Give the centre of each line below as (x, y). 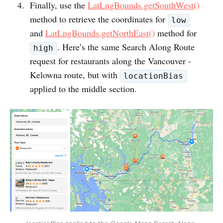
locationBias (154, 76)
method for (175, 33)
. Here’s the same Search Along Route (126, 47)
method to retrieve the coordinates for (99, 19)
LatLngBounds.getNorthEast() (100, 33)
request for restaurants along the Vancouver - (110, 61)
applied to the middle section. (83, 89)
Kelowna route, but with (75, 75)
